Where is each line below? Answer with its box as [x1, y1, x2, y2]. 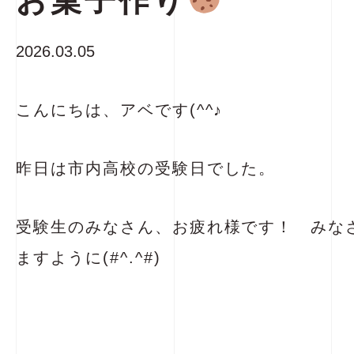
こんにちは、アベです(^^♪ [16, 101, 224, 119]
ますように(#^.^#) [16, 249, 161, 266]
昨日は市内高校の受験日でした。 [16, 160, 277, 177]
